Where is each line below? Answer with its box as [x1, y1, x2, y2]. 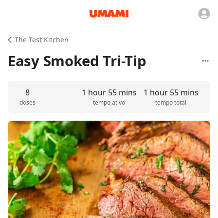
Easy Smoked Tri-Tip [8, 51, 146, 71]
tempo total [155, 98, 187, 107]
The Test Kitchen [15, 35, 69, 44]
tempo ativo [93, 98, 125, 107]
